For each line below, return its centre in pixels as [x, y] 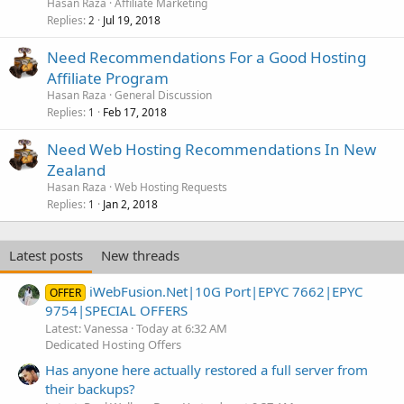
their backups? [90, 388]
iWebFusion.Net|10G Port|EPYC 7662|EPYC [226, 291]
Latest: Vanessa [87, 328]
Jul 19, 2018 [132, 21]
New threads [140, 256]
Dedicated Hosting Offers [113, 344]
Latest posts [46, 256]
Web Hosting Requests [171, 188]
